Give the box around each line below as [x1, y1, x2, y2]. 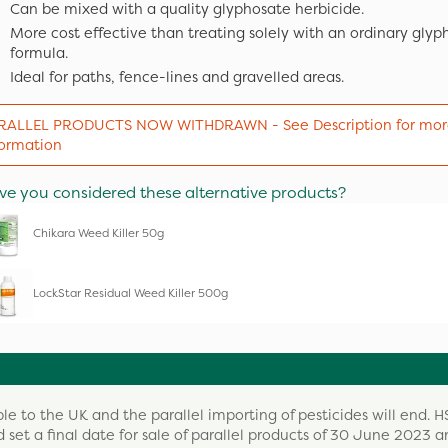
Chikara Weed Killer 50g [33, 224, 164, 241]
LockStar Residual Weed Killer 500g [33, 284, 228, 301]
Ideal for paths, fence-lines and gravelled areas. [10, 67, 344, 88]
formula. [10, 43, 68, 64]
